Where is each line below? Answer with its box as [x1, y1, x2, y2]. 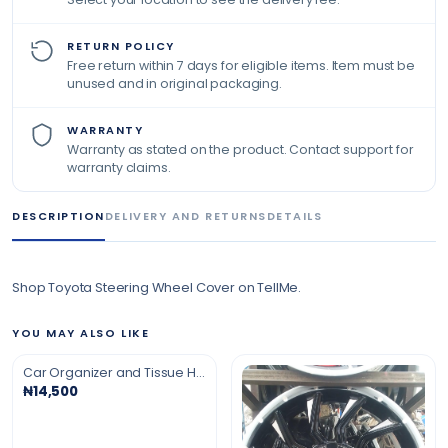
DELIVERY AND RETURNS [104, 208, 267, 224]
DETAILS [266, 208, 323, 224]
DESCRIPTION [12, 208, 105, 224]
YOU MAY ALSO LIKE [12, 325, 150, 341]
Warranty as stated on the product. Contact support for [67, 141, 414, 158]
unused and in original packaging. [67, 75, 282, 92]
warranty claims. [67, 159, 171, 176]
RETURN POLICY [67, 38, 176, 54]
